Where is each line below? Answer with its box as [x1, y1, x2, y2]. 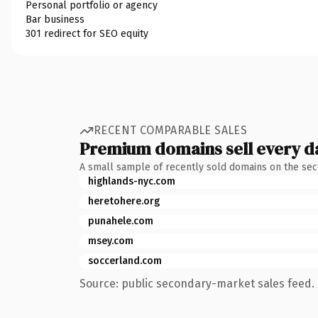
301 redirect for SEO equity [26, 27, 148, 40]
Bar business [26, 13, 84, 26]
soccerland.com [88, 254, 162, 267]
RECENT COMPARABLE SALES [94, 124, 248, 137]
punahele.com [88, 214, 153, 227]
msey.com [88, 234, 133, 247]
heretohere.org [88, 194, 160, 207]
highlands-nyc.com [88, 175, 175, 187]
